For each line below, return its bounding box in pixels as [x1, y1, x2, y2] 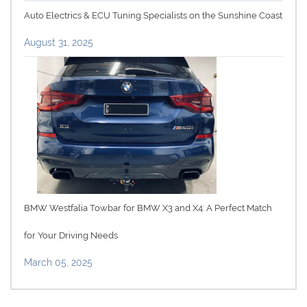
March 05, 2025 [24, 256, 93, 268]
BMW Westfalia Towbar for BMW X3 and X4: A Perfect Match [24, 202, 272, 213]
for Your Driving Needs [24, 230, 118, 241]
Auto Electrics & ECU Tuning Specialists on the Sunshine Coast [24, 10, 282, 21]
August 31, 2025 [24, 36, 93, 48]
